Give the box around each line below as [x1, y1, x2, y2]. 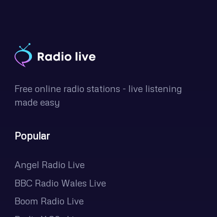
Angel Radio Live [15, 158, 85, 170]
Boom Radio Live [15, 195, 84, 207]
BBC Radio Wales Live [15, 177, 106, 188]
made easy [15, 96, 60, 108]
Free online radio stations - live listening [15, 82, 182, 94]
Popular [15, 129, 50, 142]
